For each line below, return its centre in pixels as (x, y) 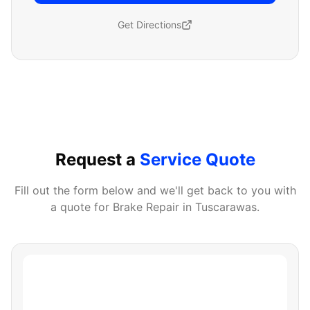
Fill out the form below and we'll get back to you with (155, 190)
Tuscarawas (226, 207)
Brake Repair (146, 207)
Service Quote (197, 159)
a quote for (82, 207)
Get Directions (149, 25)
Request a (97, 159)
